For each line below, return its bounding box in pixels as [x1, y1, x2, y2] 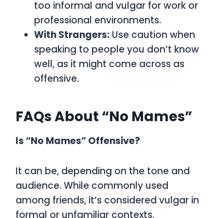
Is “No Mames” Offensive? [16, 134, 140, 147]
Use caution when [109, 28, 195, 41]
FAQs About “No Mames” [16, 107, 192, 126]
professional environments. [34, 14, 161, 27]
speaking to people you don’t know [34, 43, 199, 56]
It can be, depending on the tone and [16, 164, 190, 178]
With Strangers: [34, 28, 109, 41]
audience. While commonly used [16, 179, 168, 192]
